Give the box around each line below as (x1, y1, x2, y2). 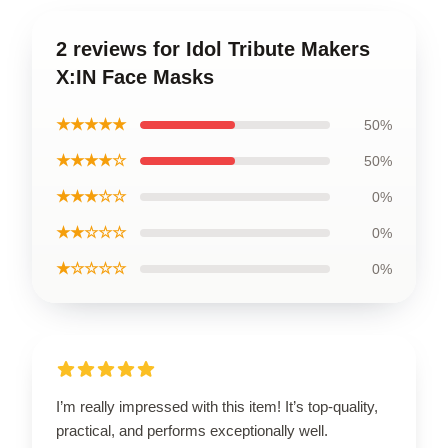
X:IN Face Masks (56, 66, 214, 89)
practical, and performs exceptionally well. (56, 422, 328, 440)
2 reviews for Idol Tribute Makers (56, 38, 370, 61)
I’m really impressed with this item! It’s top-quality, (56, 398, 378, 416)
